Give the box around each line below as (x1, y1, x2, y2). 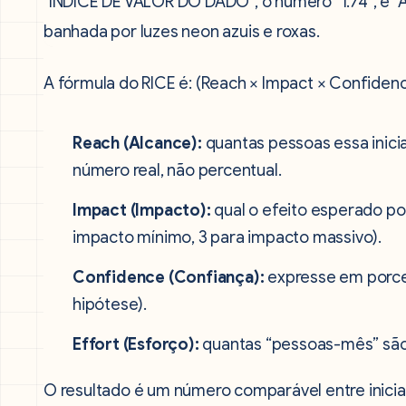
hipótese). (72, 295, 148, 314)
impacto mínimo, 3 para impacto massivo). (72, 227, 382, 247)
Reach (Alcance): (72, 133, 202, 153)
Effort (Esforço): (72, 334, 199, 354)
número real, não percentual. (72, 160, 282, 180)
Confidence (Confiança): (72, 267, 265, 287)
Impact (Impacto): (72, 200, 211, 220)
